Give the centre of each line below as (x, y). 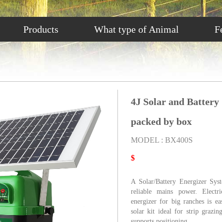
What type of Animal (137, 29)
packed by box (161, 122)
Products (41, 29)
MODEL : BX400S (162, 140)
